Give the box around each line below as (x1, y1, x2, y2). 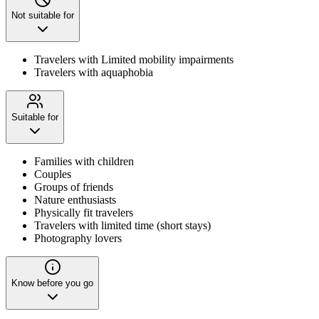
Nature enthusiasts (34, 193, 116, 206)
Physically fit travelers (34, 206, 133, 219)
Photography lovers (34, 231, 122, 244)
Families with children (34, 155, 134, 167)
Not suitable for (11, 9, 74, 21)
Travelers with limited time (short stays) (34, 219, 211, 231)
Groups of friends (34, 180, 113, 193)
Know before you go (11, 277, 93, 288)
